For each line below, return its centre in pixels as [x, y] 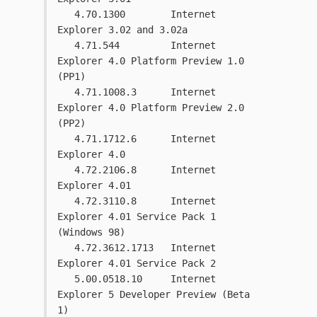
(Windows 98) [91, 232]
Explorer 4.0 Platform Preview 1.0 [151, 61]
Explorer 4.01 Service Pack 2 [139, 264]
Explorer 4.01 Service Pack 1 [137, 217]
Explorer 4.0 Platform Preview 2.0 [151, 108]
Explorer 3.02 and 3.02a [122, 30]
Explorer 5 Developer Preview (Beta [154, 295]
